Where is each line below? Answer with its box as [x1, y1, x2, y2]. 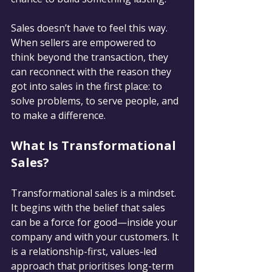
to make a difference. [11, 108, 106, 122]
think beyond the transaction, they [11, 50, 171, 64]
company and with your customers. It [11, 229, 181, 243]
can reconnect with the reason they [11, 64, 174, 78]
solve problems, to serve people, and [11, 93, 181, 107]
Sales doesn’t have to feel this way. [11, 21, 170, 35]
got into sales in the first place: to [11, 79, 165, 93]
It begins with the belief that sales [11, 200, 168, 214]
